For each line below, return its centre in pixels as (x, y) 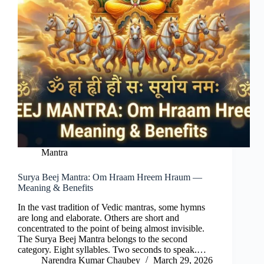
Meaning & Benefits (55, 188)
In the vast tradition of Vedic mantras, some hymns (111, 207)
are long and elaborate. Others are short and (98, 218)
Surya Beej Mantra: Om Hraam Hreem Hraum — (110, 177)
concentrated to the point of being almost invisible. (111, 229)
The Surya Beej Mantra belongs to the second (103, 239)
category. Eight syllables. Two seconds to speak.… (112, 250)
